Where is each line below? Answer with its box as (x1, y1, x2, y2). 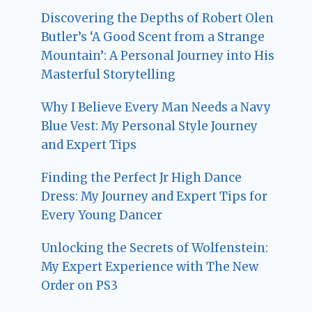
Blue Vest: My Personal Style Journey (41, 118, 258, 134)
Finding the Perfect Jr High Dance (41, 170, 242, 186)
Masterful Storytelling (41, 67, 176, 83)
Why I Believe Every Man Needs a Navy (41, 100, 272, 116)
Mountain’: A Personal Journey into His (41, 48, 275, 64)
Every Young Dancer (41, 208, 163, 224)
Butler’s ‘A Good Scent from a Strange (41, 29, 265, 45)
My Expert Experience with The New (41, 259, 259, 275)
